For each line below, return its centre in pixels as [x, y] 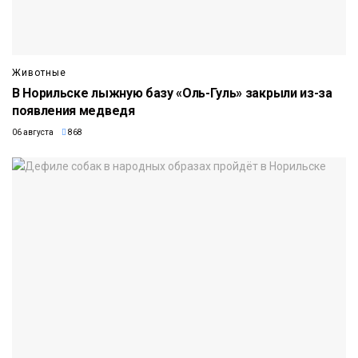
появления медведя [74, 110]
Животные [39, 72]
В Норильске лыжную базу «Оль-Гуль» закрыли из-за [172, 93]
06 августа [33, 132]
